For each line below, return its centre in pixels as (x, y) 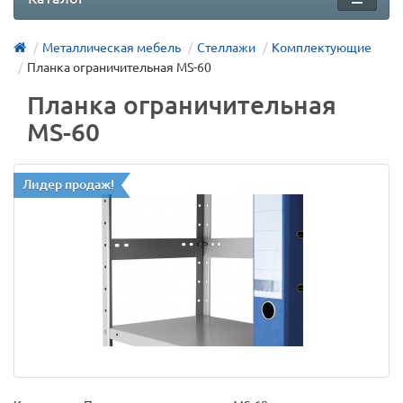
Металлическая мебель (112, 48)
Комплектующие (322, 48)
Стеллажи (226, 48)
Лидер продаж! (68, 184)
